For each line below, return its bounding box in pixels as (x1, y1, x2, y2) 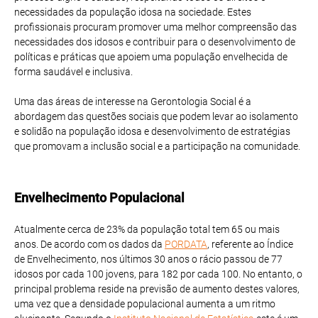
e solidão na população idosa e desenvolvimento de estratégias (14, 125, 290, 137)
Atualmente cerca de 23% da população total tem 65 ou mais (14, 223, 280, 235)
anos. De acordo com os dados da (14, 238, 165, 250)
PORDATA (165, 238, 207, 250)
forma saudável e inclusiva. (14, 65, 133, 77)
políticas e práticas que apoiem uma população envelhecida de (14, 50, 287, 62)
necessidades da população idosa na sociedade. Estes (14, 6, 251, 18)
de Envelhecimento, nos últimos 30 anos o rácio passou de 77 (14, 253, 283, 265)
